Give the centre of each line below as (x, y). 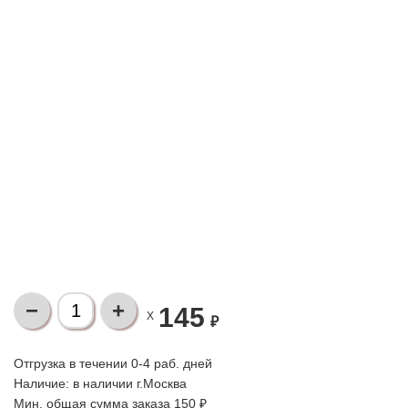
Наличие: (43, 383)
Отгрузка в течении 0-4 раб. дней (113, 363)
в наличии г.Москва (130, 383)
